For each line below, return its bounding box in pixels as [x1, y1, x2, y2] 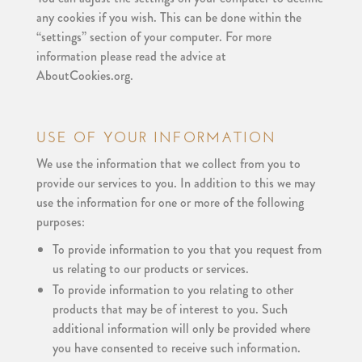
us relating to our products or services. [52, 259, 249, 278]
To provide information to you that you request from [52, 240, 322, 259]
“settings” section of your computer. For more [36, 27, 271, 46]
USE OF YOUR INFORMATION [36, 128, 276, 146]
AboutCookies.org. [36, 66, 133, 85]
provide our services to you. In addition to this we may [36, 174, 315, 192]
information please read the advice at [36, 47, 226, 65]
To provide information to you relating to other [52, 280, 293, 299]
